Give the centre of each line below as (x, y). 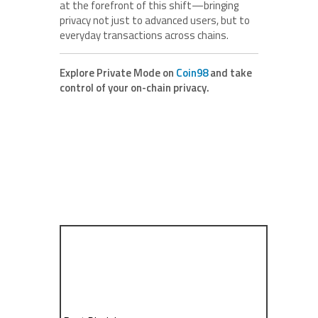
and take (231, 72)
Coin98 (192, 72)
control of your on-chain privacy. (135, 87)
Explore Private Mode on (118, 72)
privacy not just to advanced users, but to (155, 20)
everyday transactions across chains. (144, 35)
